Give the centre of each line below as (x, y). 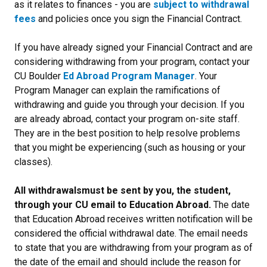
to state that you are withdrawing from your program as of (133, 248)
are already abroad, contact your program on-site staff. (127, 119)
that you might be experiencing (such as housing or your (130, 148)
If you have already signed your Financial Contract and (127, 47)
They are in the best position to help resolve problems (127, 133)
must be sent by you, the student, (156, 190)
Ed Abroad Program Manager (129, 76)
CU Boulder (39, 76)
